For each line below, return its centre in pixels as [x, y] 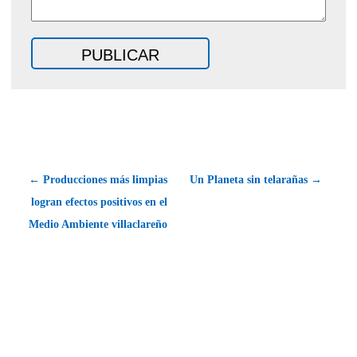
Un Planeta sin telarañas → [256, 179]
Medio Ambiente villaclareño [98, 224]
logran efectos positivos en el [99, 202]
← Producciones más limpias [98, 179]
